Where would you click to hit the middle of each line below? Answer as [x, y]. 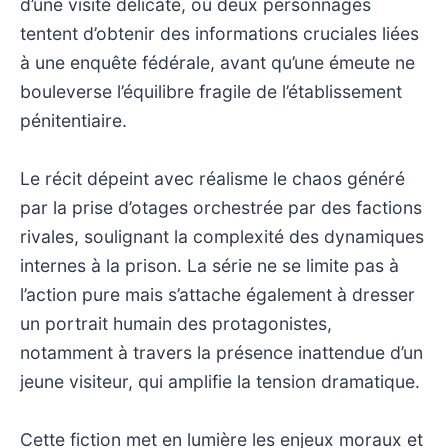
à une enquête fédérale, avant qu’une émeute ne [217, 62]
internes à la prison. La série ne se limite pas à [209, 265]
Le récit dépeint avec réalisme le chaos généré [212, 178]
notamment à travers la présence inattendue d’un [221, 352]
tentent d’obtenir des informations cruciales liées [219, 33]
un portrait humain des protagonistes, [176, 323]
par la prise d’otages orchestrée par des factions [221, 207]
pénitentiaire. [73, 120]
